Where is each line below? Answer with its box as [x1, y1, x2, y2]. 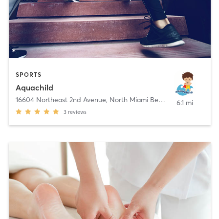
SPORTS [15, 71, 42, 79]
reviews [67, 108, 87, 115]
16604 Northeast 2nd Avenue [15, 95, 106, 104]
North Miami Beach [109, 95, 158, 104]
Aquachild [15, 82, 53, 92]
